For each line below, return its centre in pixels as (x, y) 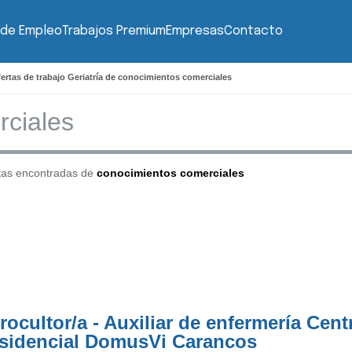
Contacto (253, 31)
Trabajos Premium (114, 31)
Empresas (195, 31)
